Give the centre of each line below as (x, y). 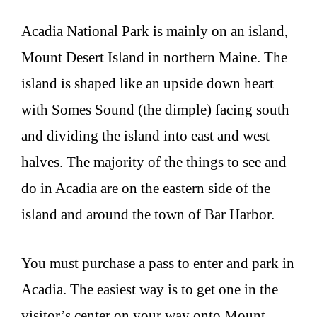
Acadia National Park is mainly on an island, (155, 31)
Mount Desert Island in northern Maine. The (154, 58)
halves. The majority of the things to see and (154, 162)
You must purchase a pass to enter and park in (158, 263)
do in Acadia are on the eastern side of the (146, 189)
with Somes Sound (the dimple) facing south (155, 110)
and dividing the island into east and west (145, 136)
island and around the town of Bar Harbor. (148, 215)
